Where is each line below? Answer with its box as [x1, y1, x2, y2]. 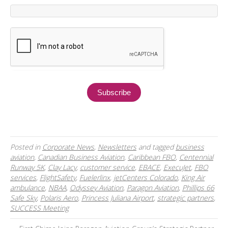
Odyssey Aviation [70, 183, 123, 193]
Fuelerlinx [79, 173, 110, 183]
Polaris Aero [40, 193, 78, 203]
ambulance [10, 183, 45, 193]
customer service [80, 162, 135, 173]
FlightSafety [40, 173, 76, 183]
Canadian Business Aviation [38, 152, 124, 162]
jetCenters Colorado [113, 173, 178, 183]
